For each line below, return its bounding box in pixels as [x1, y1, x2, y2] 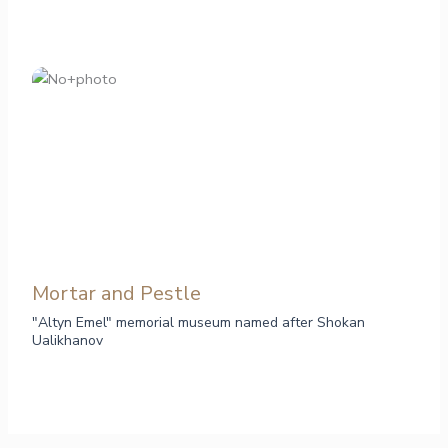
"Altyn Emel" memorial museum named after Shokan [32, 313, 366, 333]
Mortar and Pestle [32, 280, 202, 308]
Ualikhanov [32, 331, 104, 351]
